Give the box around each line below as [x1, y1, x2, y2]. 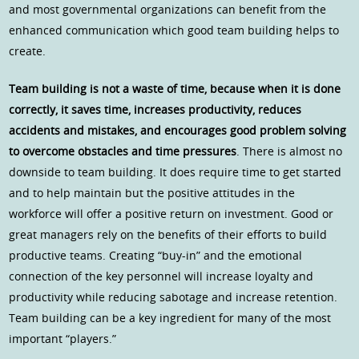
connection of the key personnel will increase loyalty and [9, 268, 314, 284]
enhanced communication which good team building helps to [9, 22, 340, 38]
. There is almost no [236, 143, 343, 159]
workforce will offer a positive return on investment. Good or [9, 206, 334, 222]
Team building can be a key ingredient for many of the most [9, 310, 332, 326]
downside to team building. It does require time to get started [9, 164, 342, 180]
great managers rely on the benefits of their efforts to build [9, 227, 328, 243]
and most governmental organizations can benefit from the [9, 2, 327, 18]
